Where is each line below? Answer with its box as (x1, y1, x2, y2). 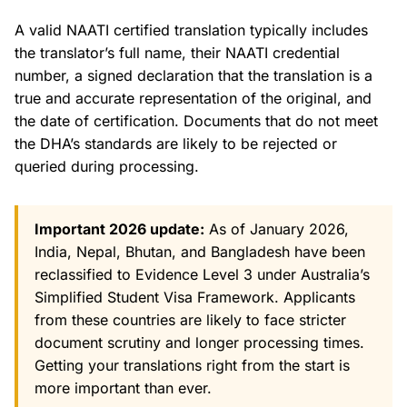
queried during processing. (15, 156, 199, 175)
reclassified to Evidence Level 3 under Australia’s (35, 264, 370, 283)
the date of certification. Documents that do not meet (15, 111, 378, 130)
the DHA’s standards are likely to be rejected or (15, 134, 337, 153)
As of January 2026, (204, 219, 349, 238)
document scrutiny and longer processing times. (35, 333, 364, 352)
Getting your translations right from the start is (35, 355, 350, 374)
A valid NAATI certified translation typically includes (15, 20, 368, 39)
